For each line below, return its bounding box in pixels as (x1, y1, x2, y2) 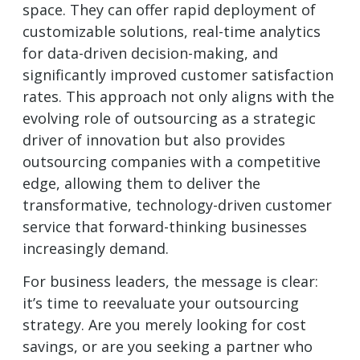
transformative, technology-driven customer (22, 194, 332, 215)
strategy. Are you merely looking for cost (22, 315, 306, 335)
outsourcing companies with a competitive (22, 151, 321, 171)
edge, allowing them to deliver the (22, 173, 260, 193)
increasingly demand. (22, 238, 169, 258)
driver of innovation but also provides (22, 129, 285, 149)
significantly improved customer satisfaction (22, 64, 333, 84)
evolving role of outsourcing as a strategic (22, 108, 316, 128)
